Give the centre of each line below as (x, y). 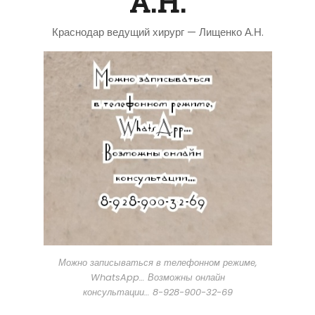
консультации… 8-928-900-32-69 (157, 292)
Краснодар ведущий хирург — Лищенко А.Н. (157, 32)
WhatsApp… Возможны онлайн (157, 277)
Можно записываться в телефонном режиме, (157, 262)
